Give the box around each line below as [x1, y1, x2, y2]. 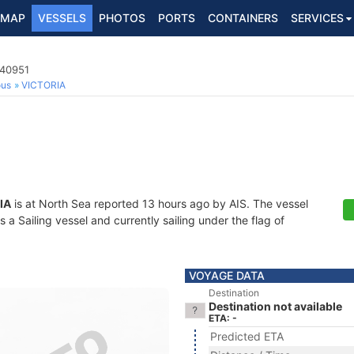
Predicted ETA [210, 330, 284, 343]
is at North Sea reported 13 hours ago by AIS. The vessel [11, 197, 308, 210]
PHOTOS [99, 11, 145, 24]
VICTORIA [21, 79, 66, 91]
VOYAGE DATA [189, 269, 265, 282]
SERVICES [291, 11, 344, 24]
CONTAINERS [208, 11, 278, 24]
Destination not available [209, 299, 342, 313]
